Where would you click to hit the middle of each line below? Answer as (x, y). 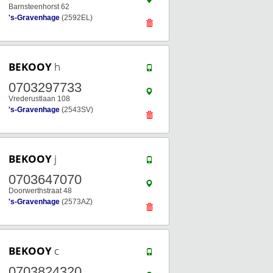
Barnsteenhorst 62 (39, 7)
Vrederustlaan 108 (39, 99)
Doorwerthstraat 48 (40, 191)
